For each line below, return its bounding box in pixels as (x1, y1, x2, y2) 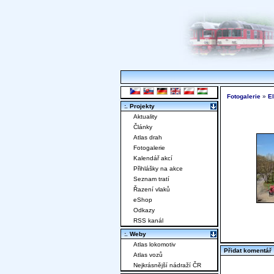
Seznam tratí (133, 176, 169, 183)
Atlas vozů (133, 251, 163, 259)
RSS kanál (133, 217, 163, 224)
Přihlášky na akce (133, 165, 183, 172)
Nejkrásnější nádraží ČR (133, 262, 201, 269)
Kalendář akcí (133, 155, 172, 162)
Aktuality (133, 113, 157, 120)
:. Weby (124, 231, 146, 238)
